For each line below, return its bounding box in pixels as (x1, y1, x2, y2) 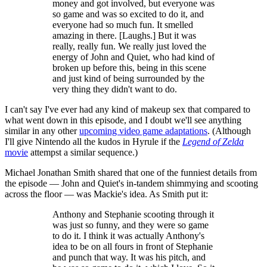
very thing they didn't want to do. (52, 84, 177, 95)
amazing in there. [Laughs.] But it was (52, 30, 196, 41)
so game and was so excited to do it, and (52, 9, 204, 20)
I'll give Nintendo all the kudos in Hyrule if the (5, 136, 182, 147)
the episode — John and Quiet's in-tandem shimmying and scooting (5, 178, 258, 189)
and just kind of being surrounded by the (52, 73, 204, 84)
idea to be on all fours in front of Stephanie (52, 241, 213, 252)
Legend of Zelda (182, 136, 244, 147)
